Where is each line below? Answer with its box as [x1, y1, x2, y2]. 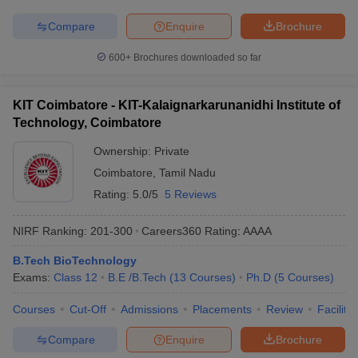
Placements [193, 303, 252, 316]
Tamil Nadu [159, 166, 216, 179]
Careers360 [141, 224, 201, 237]
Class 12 [54, 271, 97, 284]
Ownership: [93, 145, 154, 157]
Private [154, 145, 189, 157]
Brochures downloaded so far [131, 52, 261, 63]
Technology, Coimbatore [13, 116, 161, 129]
